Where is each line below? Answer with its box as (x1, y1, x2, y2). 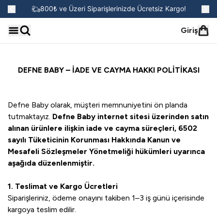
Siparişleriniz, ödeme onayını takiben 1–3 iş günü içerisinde (8, 193, 204, 202)
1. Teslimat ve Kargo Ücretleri (8, 182, 118, 191)
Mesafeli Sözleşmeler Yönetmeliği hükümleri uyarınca (8, 147, 205, 156)
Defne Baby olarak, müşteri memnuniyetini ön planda (8, 100, 187, 109)
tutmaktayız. (8, 112, 52, 121)
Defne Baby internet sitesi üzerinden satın (52, 112, 209, 121)
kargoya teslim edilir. (8, 205, 76, 214)
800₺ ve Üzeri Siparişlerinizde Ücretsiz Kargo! (40, 4, 186, 13)
